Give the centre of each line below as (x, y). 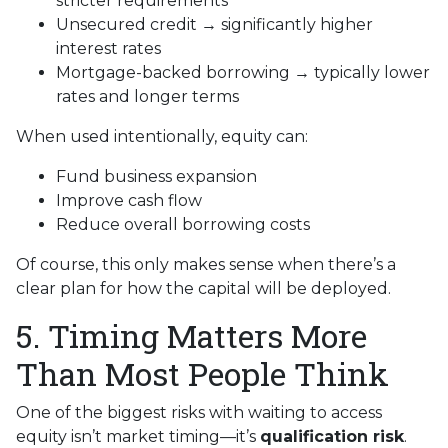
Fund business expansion (156, 176)
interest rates (108, 48)
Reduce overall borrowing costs (183, 224)
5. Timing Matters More (191, 335)
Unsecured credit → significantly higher (214, 24)
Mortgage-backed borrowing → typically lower (243, 72)
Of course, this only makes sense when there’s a (206, 264)
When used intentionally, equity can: (162, 136)
